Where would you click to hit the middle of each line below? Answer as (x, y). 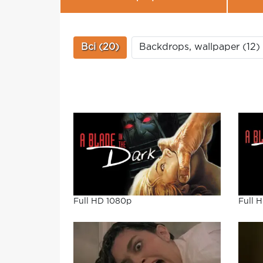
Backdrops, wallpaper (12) (200, 47)
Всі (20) (100, 47)
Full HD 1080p (102, 202)
